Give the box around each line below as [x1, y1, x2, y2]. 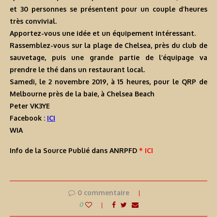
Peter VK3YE [10, 102, 50, 110]
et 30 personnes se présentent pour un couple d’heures [10, 5, 207, 14]
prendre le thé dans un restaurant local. [10, 65, 145, 74]
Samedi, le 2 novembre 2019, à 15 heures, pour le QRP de [10, 77, 207, 86]
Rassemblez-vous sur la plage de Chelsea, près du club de [10, 41, 207, 50]
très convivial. [10, 17, 57, 26]
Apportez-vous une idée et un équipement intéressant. [10, 29, 196, 38]
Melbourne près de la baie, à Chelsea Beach [10, 90, 155, 98]
